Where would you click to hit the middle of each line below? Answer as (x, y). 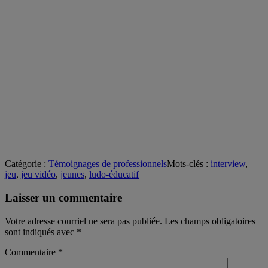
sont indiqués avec (41, 232)
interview (228, 164)
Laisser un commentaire (63, 198)
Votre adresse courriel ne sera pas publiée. (83, 221)
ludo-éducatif (114, 175)
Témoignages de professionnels (108, 164)
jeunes (72, 175)
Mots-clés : (189, 164)
